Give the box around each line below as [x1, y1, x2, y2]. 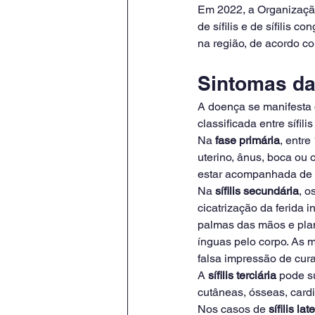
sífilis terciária [208, 269, 276, 282]
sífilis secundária [215, 184, 299, 198]
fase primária [212, 134, 280, 147]
